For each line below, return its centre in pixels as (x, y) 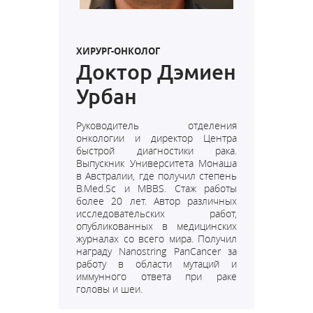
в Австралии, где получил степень (156, 176)
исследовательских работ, (156, 213)
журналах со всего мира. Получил (156, 239)
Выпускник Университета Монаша (156, 163)
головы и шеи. (109, 289)
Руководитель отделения (156, 125)
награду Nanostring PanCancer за (156, 251)
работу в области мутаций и (156, 264)
